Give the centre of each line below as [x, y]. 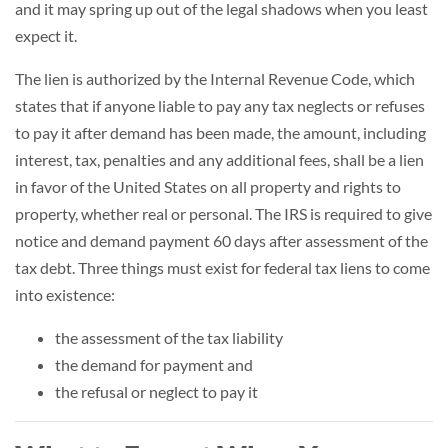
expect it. [46, 35]
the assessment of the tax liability [169, 337]
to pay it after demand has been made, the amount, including [220, 132]
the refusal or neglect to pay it [156, 391]
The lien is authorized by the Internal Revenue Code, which [215, 78]
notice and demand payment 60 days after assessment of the [221, 240]
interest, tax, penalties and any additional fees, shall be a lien [219, 159]
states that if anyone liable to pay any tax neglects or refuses [220, 105]
